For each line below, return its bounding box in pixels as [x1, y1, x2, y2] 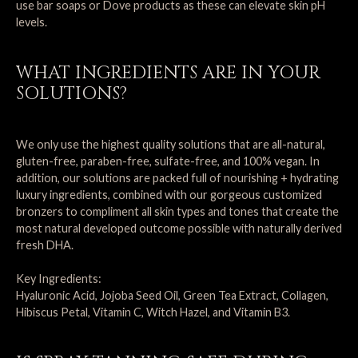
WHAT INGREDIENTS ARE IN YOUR [16, 61, 320, 85]
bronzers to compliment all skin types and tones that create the [16, 205, 339, 218]
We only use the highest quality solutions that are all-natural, [16, 137, 325, 151]
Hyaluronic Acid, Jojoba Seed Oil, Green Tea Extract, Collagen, [16, 288, 328, 302]
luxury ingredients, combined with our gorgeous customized [16, 188, 322, 201]
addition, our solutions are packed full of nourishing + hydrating [16, 171, 339, 185]
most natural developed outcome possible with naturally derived [16, 221, 342, 235]
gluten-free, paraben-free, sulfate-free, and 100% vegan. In [16, 154, 320, 168]
